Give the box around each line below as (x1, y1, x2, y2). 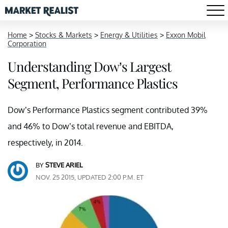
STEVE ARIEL (45, 161, 82, 169)
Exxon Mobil (166, 31, 206, 39)
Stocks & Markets (35, 31, 92, 39)
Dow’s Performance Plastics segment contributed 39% (8, 105, 208, 115)
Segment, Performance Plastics (8, 74, 178, 92)
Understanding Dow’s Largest (8, 58, 171, 75)
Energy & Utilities (100, 31, 158, 39)
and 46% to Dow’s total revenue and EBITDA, (8, 121, 174, 131)
